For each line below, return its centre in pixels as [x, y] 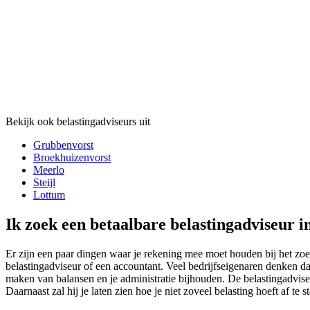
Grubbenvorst [63, 145]
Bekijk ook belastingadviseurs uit [78, 122]
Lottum [49, 195]
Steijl [44, 183]
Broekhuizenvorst [72, 158]
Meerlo [49, 170]
